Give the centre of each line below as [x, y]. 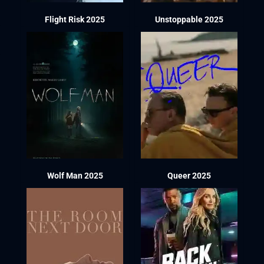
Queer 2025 [189, 175]
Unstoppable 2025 [189, 20]
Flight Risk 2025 [75, 20]
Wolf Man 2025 [75, 175]
